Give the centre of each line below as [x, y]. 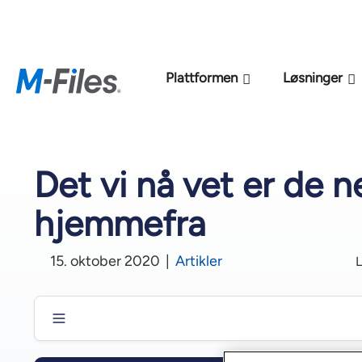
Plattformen [202, 78]
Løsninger [313, 78]
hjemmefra [120, 223]
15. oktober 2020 [105, 261]
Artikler [199, 261]
